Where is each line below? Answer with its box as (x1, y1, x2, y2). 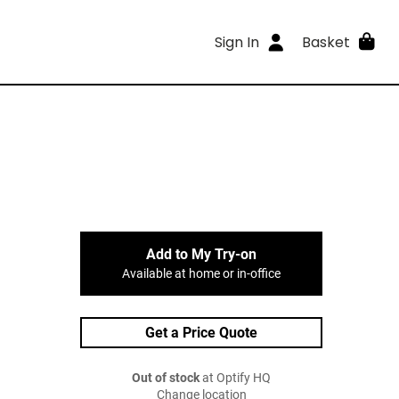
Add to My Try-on (146, 246, 256, 263)
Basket (301, 31, 350, 53)
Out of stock (132, 370, 199, 386)
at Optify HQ (199, 370, 271, 386)
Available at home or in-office (122, 266, 281, 281)
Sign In (215, 31, 260, 53)
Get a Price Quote (145, 324, 257, 341)
